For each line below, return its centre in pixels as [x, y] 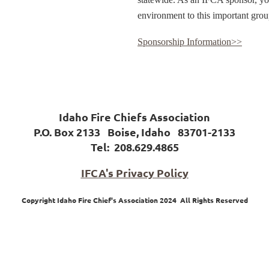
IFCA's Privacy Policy [134, 173]
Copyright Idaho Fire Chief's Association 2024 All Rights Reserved [134, 200]
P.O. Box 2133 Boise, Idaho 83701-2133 [134, 132]
